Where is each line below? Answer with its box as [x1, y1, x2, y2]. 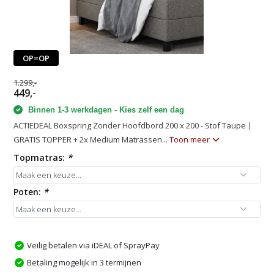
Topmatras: [13, 151, 68, 163]
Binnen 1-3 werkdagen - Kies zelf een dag [26, 105, 185, 114]
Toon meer [169, 133, 212, 145]
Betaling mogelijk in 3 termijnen [27, 256, 142, 268]
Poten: [13, 185, 44, 198]
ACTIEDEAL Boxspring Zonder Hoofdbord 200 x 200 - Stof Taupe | [13, 119, 253, 131]
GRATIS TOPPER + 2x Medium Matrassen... [13, 133, 170, 145]
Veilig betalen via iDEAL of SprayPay [27, 239, 160, 251]
